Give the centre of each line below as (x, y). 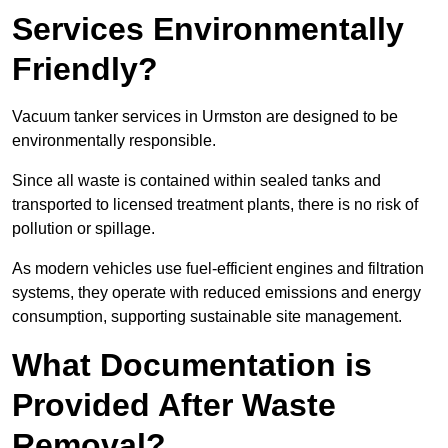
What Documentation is (192, 365)
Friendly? (85, 69)
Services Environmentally (208, 29)
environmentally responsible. (114, 141)
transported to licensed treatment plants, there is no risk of (215, 205)
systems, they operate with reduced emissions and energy (216, 293)
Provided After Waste (174, 405)
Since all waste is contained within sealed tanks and (196, 181)
